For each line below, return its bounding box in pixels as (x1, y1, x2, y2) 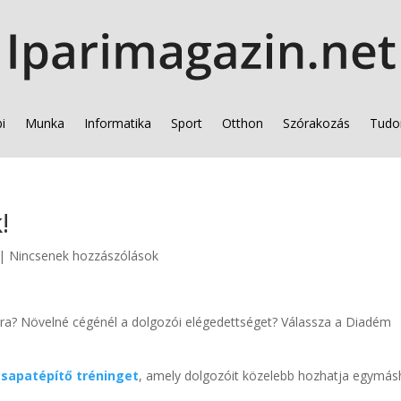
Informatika (83, 115, 151, 132)
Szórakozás (282, 115, 350, 132)
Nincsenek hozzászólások (9, 247, 159, 264)
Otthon (221, 115, 263, 132)
